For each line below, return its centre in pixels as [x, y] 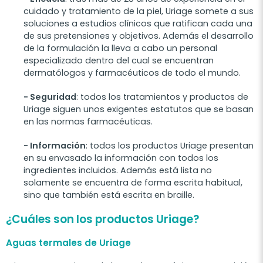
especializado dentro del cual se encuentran [119, 60]
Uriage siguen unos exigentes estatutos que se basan [139, 109]
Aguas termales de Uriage [68, 242]
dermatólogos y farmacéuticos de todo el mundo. [132, 73]
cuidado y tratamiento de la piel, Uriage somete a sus [139, 11]
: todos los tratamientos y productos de [162, 97]
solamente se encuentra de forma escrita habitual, [133, 182]
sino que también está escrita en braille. [109, 195]
